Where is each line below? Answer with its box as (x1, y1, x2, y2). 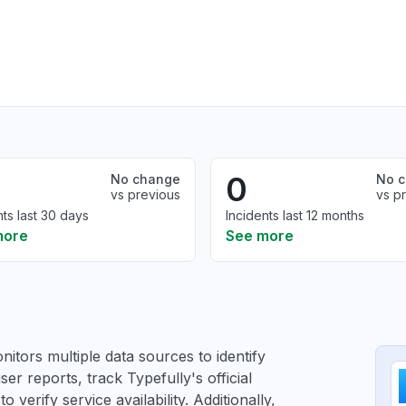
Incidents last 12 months (226, 208, 364, 223)
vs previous (111, 187, 180, 202)
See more (226, 227, 294, 245)
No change (111, 171, 180, 187)
